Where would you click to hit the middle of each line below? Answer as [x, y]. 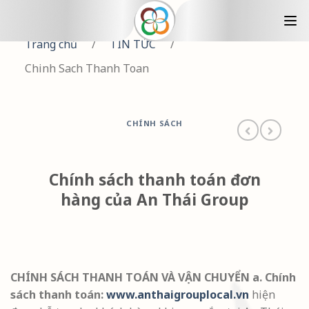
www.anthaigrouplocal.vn [178, 294]
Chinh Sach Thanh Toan [87, 68]
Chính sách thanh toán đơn [154, 179]
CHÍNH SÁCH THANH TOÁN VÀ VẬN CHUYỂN [130, 277]
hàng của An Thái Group [154, 199]
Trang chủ [51, 44]
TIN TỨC [133, 44]
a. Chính [274, 277]
